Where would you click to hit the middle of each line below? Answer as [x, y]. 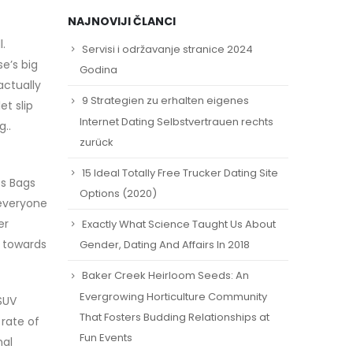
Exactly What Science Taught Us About [179, 224]
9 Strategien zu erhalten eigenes [165, 101]
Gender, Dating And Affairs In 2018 [165, 245]
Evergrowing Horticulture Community [173, 296]
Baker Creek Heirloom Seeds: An [165, 276]
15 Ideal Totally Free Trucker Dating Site [180, 173]
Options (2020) [118, 193]
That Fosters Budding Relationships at [175, 317]
